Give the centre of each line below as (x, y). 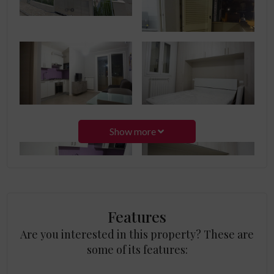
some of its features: (137, 250)
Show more (134, 131)
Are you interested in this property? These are (137, 234)
